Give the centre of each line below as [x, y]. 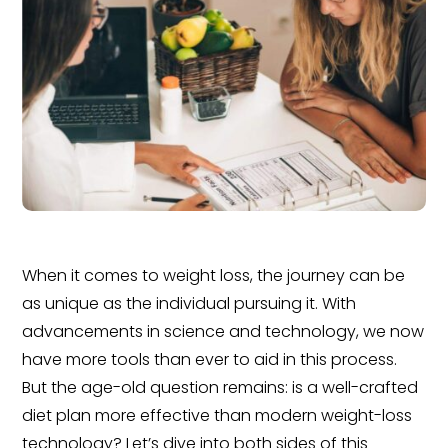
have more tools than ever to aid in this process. [210, 360]
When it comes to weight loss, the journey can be [214, 276]
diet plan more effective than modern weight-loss [217, 416]
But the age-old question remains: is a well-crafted [220, 388]
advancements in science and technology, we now [223, 332]
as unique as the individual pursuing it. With [189, 304]
